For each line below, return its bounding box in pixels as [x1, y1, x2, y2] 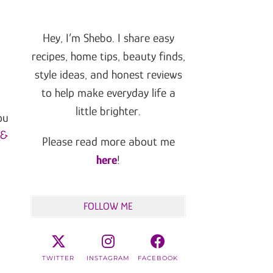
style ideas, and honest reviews [34, 68, 182, 82]
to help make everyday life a [41, 86, 175, 100]
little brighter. [76, 104, 141, 118]
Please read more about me [41, 135, 175, 149]
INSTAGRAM [87, 254, 130, 263]
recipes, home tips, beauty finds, [31, 49, 185, 63]
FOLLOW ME [83, 200, 133, 213]
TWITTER [42, 254, 75, 263]
